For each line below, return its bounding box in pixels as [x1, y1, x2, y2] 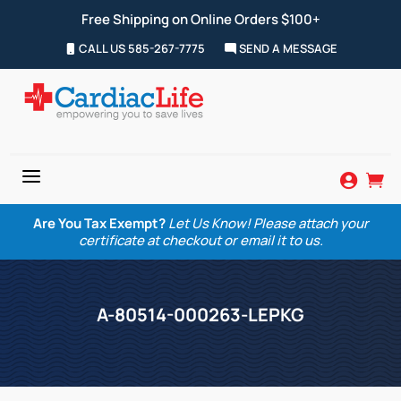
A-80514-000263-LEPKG [97, 303, 304, 327]
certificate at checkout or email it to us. [78, 231, 323, 250]
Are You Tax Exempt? [32, 214, 166, 233]
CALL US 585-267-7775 [75, 40, 205, 56]
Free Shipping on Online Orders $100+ [81, 10, 320, 29]
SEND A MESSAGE [235, 40, 337, 56]
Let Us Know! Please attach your [167, 214, 369, 233]
